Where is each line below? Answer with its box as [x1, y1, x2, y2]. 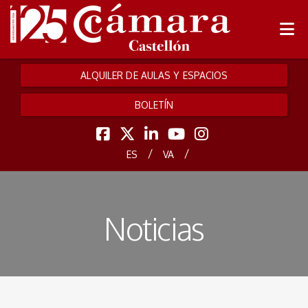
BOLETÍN [134, 99, 174, 111]
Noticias [103, 209, 205, 248]
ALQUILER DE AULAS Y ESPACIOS [80, 69, 228, 81]
